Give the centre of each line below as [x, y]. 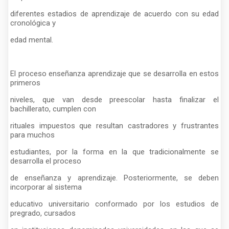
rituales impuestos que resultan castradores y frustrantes [114, 125]
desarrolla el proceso [46, 161]
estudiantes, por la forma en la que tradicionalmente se [114, 152]
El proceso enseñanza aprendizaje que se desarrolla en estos [114, 73]
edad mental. [32, 40]
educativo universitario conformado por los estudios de [114, 204]
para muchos [32, 135]
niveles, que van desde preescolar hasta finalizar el [114, 99]
